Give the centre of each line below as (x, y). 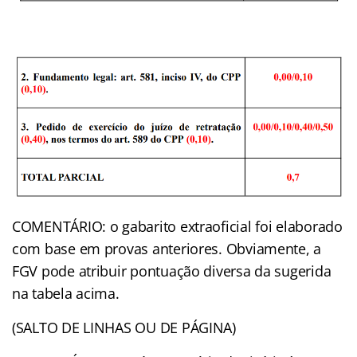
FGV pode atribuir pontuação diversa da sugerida (172, 271)
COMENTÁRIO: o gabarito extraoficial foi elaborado (177, 227)
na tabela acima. (66, 294)
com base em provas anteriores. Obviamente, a (167, 249)
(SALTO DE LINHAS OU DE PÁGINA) (124, 328)
